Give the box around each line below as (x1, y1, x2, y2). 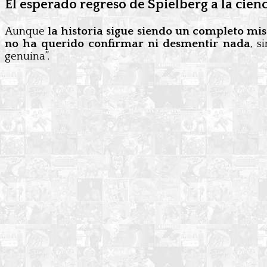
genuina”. (5, 50, 49, 63)
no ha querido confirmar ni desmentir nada (5, 38, 250, 50)
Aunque (5, 25, 48, 38)
